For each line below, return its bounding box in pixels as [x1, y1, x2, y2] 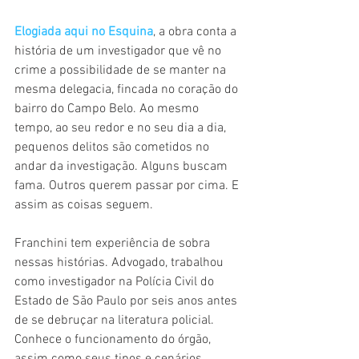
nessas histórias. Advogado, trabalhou [14, 254, 227, 271]
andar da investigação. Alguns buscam [14, 158, 231, 175]
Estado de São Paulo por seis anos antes [14, 292, 240, 309]
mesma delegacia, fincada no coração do [14, 81, 241, 98]
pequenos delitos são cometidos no [14, 139, 212, 155]
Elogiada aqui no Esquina [14, 23, 153, 40]
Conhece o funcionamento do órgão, [14, 331, 214, 348]
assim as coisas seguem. [14, 196, 153, 213]
